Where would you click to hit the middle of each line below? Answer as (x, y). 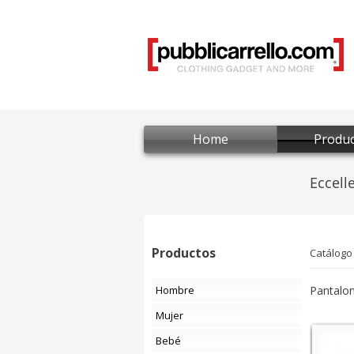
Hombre (179, 290)
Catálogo (331, 253)
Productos (184, 253)
